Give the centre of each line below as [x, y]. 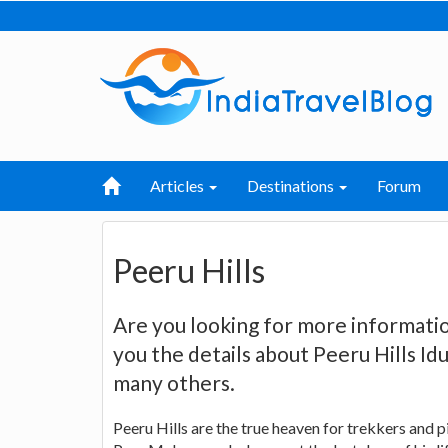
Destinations [292, 185]
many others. [174, 382]
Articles [178, 185]
